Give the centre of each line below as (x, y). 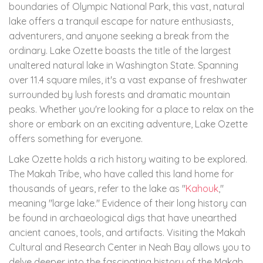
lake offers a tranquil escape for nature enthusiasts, (121, 21)
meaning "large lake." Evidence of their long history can (128, 203)
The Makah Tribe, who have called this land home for (121, 173)
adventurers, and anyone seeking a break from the (119, 36)
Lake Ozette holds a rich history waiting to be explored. (128, 159)
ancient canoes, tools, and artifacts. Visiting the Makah (127, 232)
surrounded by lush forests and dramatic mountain (119, 94)
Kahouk (202, 188)
